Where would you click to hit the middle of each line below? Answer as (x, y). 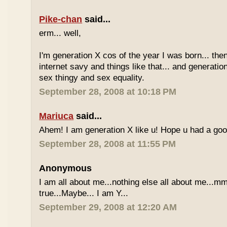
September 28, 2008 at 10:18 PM (108, 92)
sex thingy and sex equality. (92, 78)
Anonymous (66, 168)
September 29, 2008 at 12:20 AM (108, 207)
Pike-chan (61, 19)
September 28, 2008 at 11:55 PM (108, 144)
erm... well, (60, 33)
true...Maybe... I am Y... (84, 193)
